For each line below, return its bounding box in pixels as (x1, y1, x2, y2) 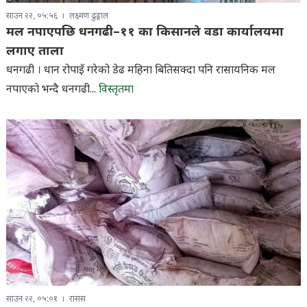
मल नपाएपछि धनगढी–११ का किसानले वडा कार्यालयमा (5, 24, 284, 40)
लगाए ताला (5, 43, 64, 60)
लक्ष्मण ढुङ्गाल (69, 10, 108, 22)
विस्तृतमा (98, 82, 134, 97)
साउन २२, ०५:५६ (5, 10, 58, 22)
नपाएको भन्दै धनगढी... (5, 82, 99, 97)
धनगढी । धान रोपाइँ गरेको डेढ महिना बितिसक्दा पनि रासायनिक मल (5, 63, 275, 78)
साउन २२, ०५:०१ (5, 293, 58, 305)
